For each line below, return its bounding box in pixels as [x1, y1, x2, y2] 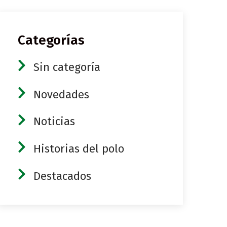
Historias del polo [33, 142, 124, 156]
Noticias [33, 115, 75, 129]
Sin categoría [33, 60, 100, 74]
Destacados [33, 169, 91, 183]
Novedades [33, 87, 89, 101]
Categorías [17, 32, 85, 49]
